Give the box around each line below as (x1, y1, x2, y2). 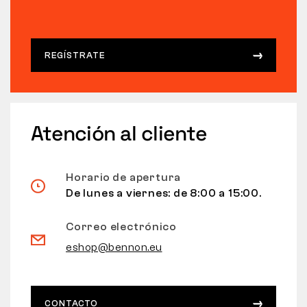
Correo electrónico (66, 221, 177, 234)
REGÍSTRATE (45, 50, 105, 61)
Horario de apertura (66, 171, 182, 184)
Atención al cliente (31, 120, 207, 147)
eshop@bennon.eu (66, 241, 162, 254)
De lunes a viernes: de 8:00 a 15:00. (66, 187, 262, 200)
